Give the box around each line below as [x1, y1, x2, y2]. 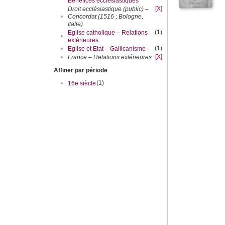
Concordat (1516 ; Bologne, [68, 13, 144, 21]
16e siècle [68, 80, 96, 87]
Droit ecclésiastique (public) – [68, 6, 149, 13]
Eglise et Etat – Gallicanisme [68, 45, 146, 53]
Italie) [68, 21, 83, 28]
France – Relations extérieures [68, 54, 152, 61]
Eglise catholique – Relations [68, 29, 148, 37]
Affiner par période [54, 67, 108, 74]
